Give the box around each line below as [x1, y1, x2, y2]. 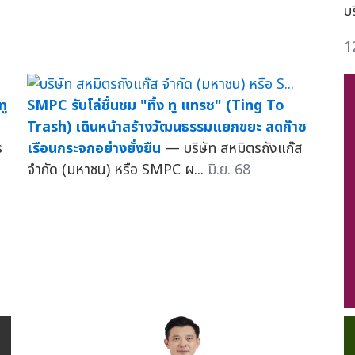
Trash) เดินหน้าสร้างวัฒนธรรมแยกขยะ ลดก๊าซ [26, 116, 307, 138]
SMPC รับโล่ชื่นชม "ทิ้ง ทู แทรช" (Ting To [26, 94, 284, 116]
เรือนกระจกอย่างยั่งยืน [26, 137, 161, 159]
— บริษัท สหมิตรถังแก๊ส [164, 137, 302, 159]
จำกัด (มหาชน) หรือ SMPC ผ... [26, 158, 208, 181]
